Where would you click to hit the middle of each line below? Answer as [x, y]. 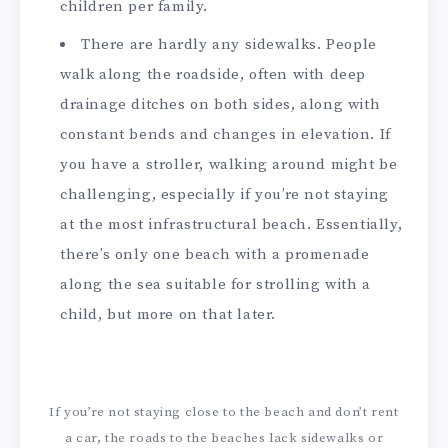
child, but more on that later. [168, 315]
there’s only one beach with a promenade [215, 255]
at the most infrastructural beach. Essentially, [231, 225]
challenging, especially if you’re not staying [225, 195]
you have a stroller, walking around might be [229, 165]
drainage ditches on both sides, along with [220, 105]
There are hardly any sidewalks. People [229, 45]
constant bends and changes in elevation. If [225, 135]
